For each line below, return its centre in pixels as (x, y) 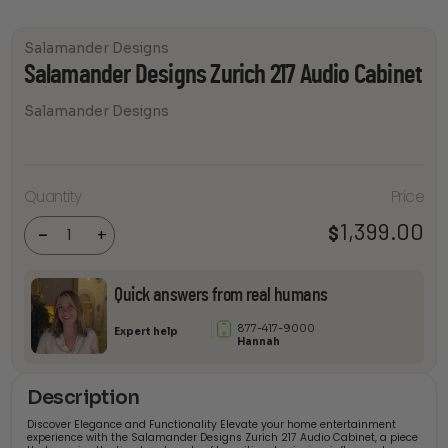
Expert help (146, 332)
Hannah (259, 342)
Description (83, 398)
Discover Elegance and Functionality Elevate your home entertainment (212, 425)
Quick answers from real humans (221, 295)
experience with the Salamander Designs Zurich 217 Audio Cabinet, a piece (223, 438)
